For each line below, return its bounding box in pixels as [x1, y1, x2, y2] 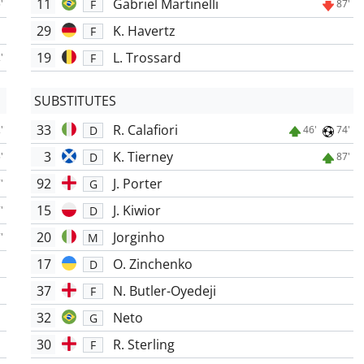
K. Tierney [113, 148, 174, 167]
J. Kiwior [113, 201, 162, 220]
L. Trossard [113, 49, 182, 67]
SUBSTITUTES [34, 92, 117, 110]
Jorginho [113, 228, 166, 247]
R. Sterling [113, 336, 175, 354]
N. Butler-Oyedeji [113, 282, 217, 301]
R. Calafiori [113, 121, 179, 140]
